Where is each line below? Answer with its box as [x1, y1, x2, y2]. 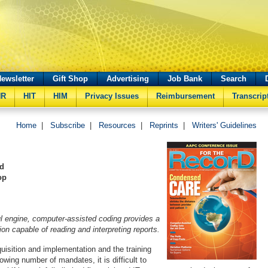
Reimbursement [156, 92, 215, 100]
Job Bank [167, 74, 202, 83]
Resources [99, 121, 136, 130]
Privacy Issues [85, 92, 139, 100]
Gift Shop [53, 74, 88, 83]
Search [221, 74, 246, 83]
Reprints [150, 121, 178, 130]
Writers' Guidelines [192, 121, 257, 130]
